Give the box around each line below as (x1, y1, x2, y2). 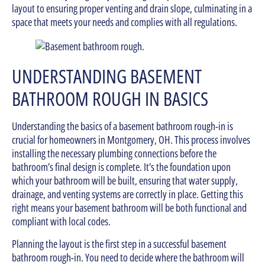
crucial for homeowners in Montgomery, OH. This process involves (12, 132, 250, 147)
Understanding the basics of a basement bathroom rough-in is (12, 119, 233, 134)
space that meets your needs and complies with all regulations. (12, 15, 237, 30)
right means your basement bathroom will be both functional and (12, 201, 247, 215)
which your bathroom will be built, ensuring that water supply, (12, 173, 238, 188)
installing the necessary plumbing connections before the (12, 146, 216, 161)
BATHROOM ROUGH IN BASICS (12, 86, 208, 112)
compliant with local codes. (12, 214, 111, 229)
